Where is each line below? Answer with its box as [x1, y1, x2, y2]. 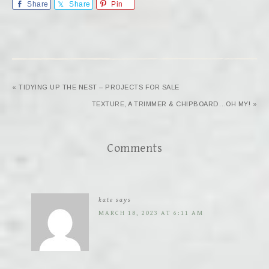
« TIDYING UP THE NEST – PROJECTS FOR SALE [12, 83, 180, 91]
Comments [107, 142, 162, 156]
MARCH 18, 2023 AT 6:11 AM [98, 209, 204, 217]
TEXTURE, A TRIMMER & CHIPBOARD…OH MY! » [91, 100, 257, 108]
